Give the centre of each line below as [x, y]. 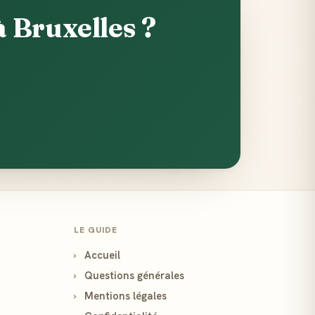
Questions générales [133, 275]
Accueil [101, 255]
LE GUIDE [96, 230]
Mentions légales [124, 296]
